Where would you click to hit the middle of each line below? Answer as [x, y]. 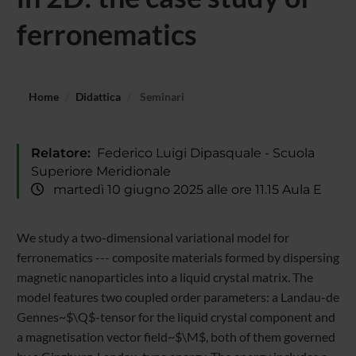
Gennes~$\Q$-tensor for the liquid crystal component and [176, 317]
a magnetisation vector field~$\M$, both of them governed [176, 337]
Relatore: [60, 153]
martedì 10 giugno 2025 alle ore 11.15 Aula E [182, 189]
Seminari [161, 96]
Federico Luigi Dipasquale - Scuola [202, 153]
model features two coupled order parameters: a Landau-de [178, 297]
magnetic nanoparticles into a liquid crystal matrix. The [164, 277]
